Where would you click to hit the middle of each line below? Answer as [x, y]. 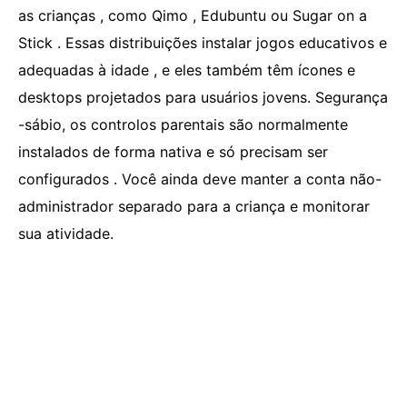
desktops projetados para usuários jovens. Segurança [203, 97]
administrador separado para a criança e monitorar [194, 206]
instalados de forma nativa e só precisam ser [173, 152]
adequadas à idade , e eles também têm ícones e [187, 70]
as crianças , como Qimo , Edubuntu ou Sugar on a [193, 15]
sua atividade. [66, 233]
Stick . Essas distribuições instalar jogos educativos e [203, 43]
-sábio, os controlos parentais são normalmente [183, 124]
